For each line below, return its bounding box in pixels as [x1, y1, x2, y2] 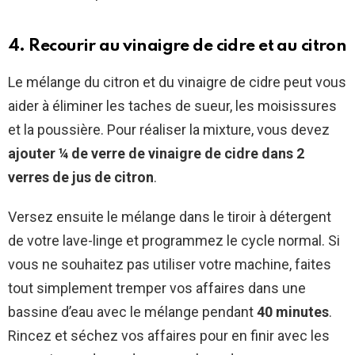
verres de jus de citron [8, 169, 154, 186]
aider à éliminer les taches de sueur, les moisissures [8, 97, 337, 115]
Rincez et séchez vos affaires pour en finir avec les [8, 327, 330, 345]
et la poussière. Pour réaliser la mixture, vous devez [8, 121, 330, 139]
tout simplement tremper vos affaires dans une [8, 280, 306, 297]
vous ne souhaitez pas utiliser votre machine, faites [8, 256, 331, 273]
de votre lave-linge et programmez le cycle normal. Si [8, 232, 340, 250]
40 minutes [257, 303, 329, 321]
